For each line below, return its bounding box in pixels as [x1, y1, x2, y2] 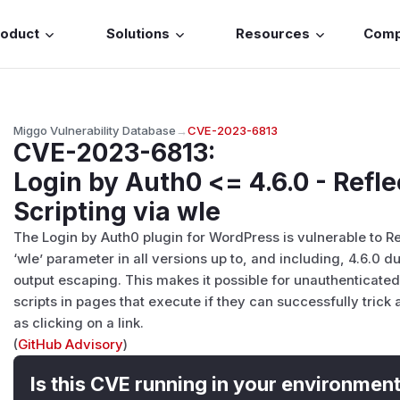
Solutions [105, 26, 170, 43]
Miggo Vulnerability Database [13, 122, 177, 137]
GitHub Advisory [18, 336, 124, 353]
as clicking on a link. [13, 314, 145, 331]
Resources [236, 26, 311, 43]
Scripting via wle [13, 196, 221, 227]
